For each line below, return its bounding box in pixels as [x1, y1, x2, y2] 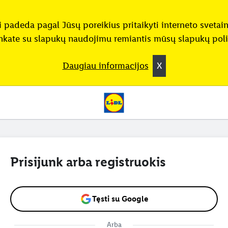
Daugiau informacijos [62, 60, 149, 71]
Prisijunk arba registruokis [10, 154, 166, 170]
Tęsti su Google [92, 193, 149, 204]
